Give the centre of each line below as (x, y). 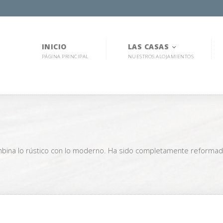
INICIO (54, 47)
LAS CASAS (148, 47)
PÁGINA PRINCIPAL (65, 56)
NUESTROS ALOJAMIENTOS (161, 56)
